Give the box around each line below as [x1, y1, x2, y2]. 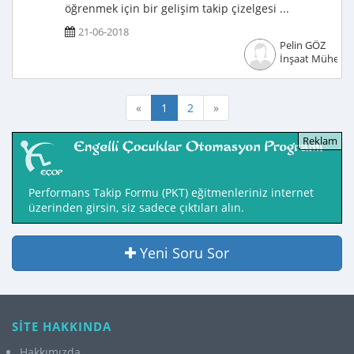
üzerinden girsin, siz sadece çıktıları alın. [28, 200, 244, 216]
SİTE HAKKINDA [12, 318, 111, 334]
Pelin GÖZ [279, 39, 326, 52]
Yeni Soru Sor [140, 243, 229, 263]
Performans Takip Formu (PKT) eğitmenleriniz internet [28, 185, 314, 201]
